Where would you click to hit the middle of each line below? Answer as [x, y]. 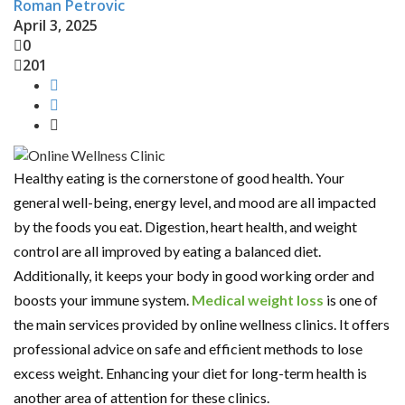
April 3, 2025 [56, 25]
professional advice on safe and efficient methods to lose [188, 348]
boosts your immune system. [103, 299]
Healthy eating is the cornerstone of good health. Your [179, 177]
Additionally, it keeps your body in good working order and [194, 275]
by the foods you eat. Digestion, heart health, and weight [185, 226]
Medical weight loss [258, 299]
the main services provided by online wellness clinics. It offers [202, 324]
